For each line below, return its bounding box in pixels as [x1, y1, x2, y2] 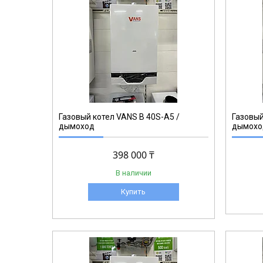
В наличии [115, 168, 151, 178]
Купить [121, 187, 146, 197]
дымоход [58, 122, 95, 131]
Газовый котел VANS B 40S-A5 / [58, 112, 180, 122]
